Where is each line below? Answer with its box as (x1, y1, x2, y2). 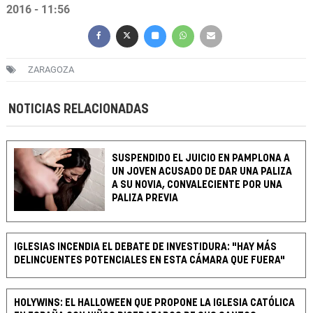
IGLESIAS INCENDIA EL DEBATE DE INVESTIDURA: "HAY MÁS (14, 242, 277, 253)
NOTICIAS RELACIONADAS (8, 103, 149, 117)
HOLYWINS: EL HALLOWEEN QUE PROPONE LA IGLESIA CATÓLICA (14, 298, 295, 309)
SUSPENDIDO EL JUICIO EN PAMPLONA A (112, 153, 291, 164)
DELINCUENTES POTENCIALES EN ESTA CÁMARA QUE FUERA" (14, 255, 285, 266)
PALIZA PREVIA (112, 193, 179, 204)
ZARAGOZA (28, 64, 74, 75)
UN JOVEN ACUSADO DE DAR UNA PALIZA (112, 166, 293, 177)
